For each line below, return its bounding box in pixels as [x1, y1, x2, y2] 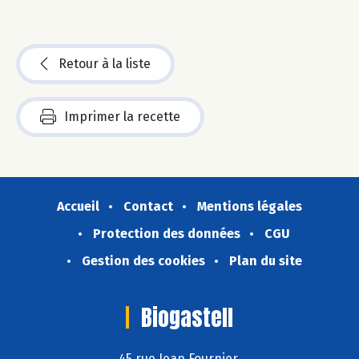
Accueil [57, 199, 99, 215]
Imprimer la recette [64, 109, 180, 125]
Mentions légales [197, 199, 302, 215]
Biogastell [141, 301, 233, 335]
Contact [123, 199, 173, 215]
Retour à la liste [58, 56, 151, 72]
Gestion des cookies [81, 253, 205, 269]
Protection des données [93, 226, 240, 242]
